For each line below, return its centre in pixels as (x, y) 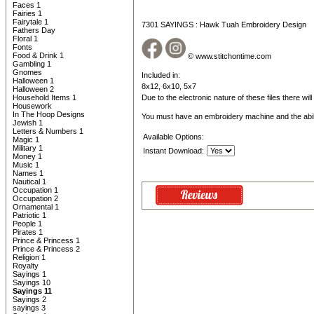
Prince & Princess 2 (46, 249)
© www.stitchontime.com (228, 56)
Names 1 (28, 173)
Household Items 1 (45, 97)
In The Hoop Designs (49, 114)
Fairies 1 (27, 13)
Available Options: (173, 137)
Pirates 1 (28, 232)
